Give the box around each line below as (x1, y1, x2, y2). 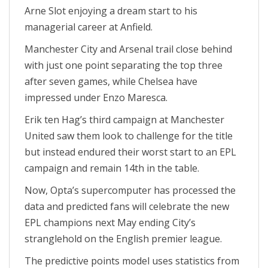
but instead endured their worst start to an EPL (25, 145, 236, 159)
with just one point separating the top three (25, 59, 223, 72)
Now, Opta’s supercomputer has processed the (25, 184, 236, 197)
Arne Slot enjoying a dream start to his (25, 4, 197, 17)
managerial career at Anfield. (25, 20, 153, 33)
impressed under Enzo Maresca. (25, 91, 167, 104)
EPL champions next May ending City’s (25, 216, 196, 229)
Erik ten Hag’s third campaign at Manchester (25, 113, 224, 126)
